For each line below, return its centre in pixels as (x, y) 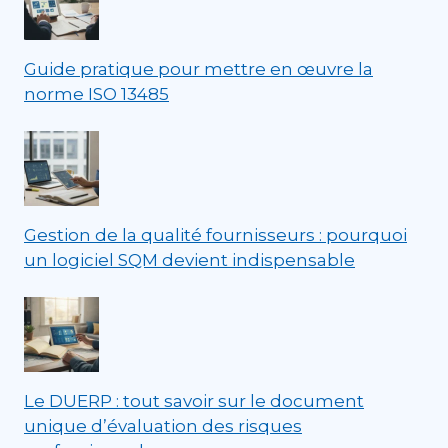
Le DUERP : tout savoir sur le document (194, 400)
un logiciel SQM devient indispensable (189, 259)
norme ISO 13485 (96, 93)
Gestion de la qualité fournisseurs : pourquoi (215, 234)
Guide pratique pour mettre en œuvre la (198, 68)
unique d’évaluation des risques (163, 425)
